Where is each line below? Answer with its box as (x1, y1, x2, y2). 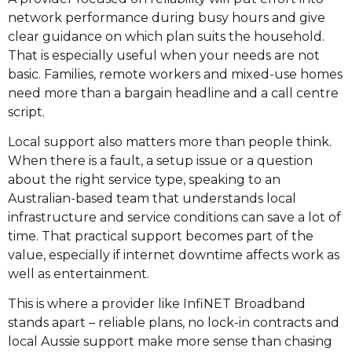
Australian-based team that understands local (8, 191, 296, 207)
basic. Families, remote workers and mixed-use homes (8, 66, 343, 82)
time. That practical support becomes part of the (8, 229, 313, 244)
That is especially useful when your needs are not (8, 47, 320, 63)
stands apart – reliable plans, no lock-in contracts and (8, 315, 339, 331)
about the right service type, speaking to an (8, 172, 280, 188)
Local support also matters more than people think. (8, 134, 332, 150)
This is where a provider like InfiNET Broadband (8, 296, 306, 312)
